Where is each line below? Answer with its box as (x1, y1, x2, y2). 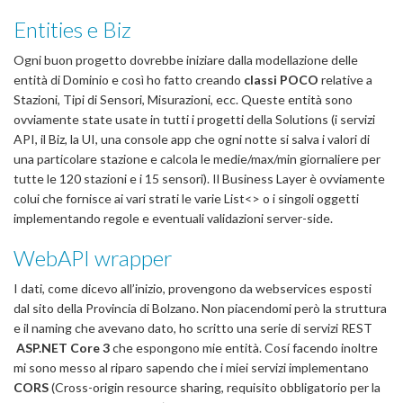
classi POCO (244, 71, 318, 87)
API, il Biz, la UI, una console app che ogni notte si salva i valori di (13, 130, 370, 147)
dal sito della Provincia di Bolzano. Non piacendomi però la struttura (13, 300, 387, 316)
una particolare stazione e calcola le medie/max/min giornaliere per (13, 150, 381, 166)
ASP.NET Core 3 (16, 339, 110, 355)
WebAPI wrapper (13, 244, 173, 271)
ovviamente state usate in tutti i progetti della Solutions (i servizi (13, 111, 375, 127)
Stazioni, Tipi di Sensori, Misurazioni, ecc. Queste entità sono (13, 91, 353, 107)
